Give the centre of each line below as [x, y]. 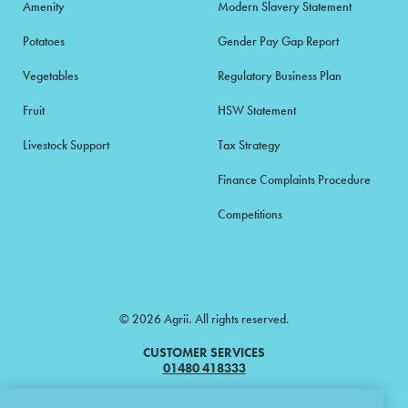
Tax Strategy [249, 144]
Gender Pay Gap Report [278, 41]
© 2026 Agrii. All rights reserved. [204, 318]
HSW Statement [257, 110]
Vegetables [51, 75]
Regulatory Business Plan [280, 75]
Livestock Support [66, 144]
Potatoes [44, 41]
